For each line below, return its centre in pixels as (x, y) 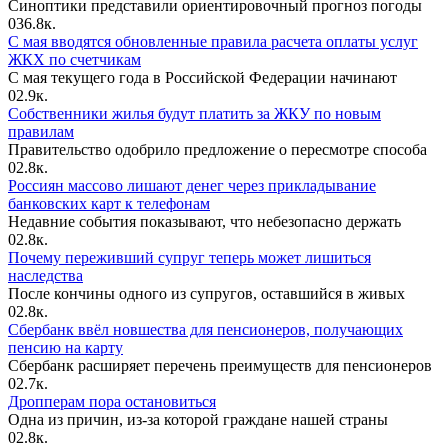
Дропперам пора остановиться (112, 402)
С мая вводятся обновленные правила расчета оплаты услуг (213, 42)
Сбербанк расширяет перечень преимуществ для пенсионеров (220, 366)
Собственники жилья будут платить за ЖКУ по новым (194, 114)
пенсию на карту (65, 348)
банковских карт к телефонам (109, 204)
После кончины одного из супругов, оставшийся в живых (206, 294)
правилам (41, 132)
